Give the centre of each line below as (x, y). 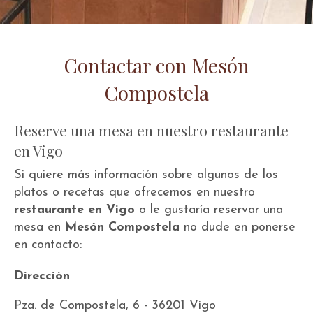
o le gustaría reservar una (209, 210)
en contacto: (48, 245)
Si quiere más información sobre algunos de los (146, 175)
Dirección (42, 276)
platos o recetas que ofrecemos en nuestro (134, 192)
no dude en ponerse (238, 227)
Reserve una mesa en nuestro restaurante (151, 130)
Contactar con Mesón (156, 65)
